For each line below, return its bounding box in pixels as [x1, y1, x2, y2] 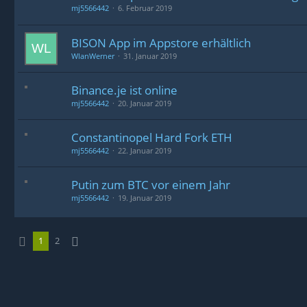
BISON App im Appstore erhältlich [71, 35, 251, 51]
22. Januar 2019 [118, 145, 171, 156]
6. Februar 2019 [118, 2, 172, 13]
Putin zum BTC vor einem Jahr [71, 177, 230, 193]
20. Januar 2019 [118, 98, 171, 108]
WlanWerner [71, 51, 114, 61]
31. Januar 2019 [123, 51, 177, 61]
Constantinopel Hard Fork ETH [71, 130, 232, 145]
